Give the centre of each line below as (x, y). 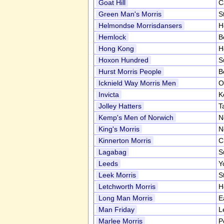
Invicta (109, 94)
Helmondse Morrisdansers (140, 25)
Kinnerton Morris (125, 140)
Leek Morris (117, 175)
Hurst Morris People (130, 71)
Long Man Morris (125, 198)
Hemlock (112, 37)
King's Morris (119, 129)
